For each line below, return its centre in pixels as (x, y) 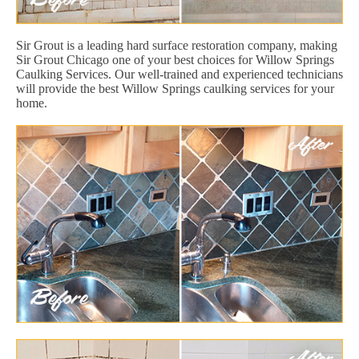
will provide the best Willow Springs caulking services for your (175, 88)
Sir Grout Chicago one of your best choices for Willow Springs (175, 59)
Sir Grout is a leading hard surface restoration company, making (177, 45)
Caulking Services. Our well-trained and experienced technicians (179, 74)
